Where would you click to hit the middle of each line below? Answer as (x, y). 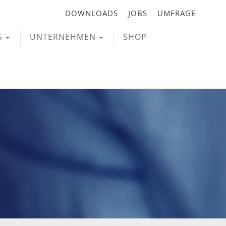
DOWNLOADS (92, 13)
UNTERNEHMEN (63, 37)
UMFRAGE (177, 13)
